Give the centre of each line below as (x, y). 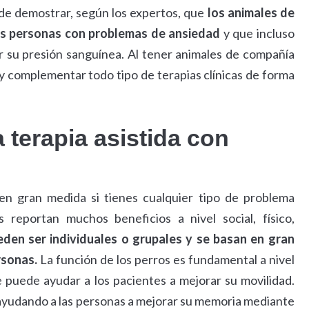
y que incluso (259, 33)
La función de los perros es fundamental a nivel (166, 260)
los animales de (251, 13)
